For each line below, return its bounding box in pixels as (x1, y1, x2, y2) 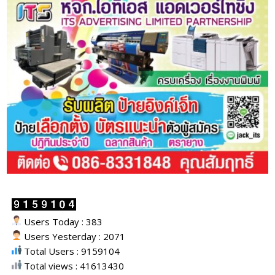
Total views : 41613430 (21, 260, 125, 273)
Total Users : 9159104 (21, 245, 120, 258)
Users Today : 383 (21, 215, 103, 228)
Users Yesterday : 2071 (21, 230, 126, 243)
